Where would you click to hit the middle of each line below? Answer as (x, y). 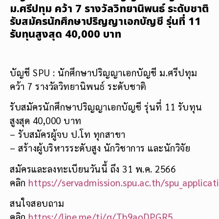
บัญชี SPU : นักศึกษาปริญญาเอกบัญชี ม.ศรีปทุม (104, 72)
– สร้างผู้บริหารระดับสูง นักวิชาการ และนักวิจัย (100, 148)
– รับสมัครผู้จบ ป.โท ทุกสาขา (68, 134)
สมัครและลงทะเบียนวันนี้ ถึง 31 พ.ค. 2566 (93, 168)
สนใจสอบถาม (37, 203)
